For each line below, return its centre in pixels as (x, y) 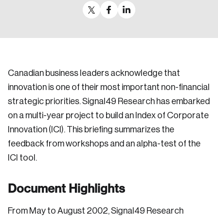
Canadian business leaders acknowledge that (94, 73)
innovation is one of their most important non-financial (109, 87)
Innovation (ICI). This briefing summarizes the (91, 129)
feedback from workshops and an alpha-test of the (104, 144)
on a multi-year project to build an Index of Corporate (108, 115)
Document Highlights (66, 188)
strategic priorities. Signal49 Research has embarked (109, 101)
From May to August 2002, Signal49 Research (96, 211)
